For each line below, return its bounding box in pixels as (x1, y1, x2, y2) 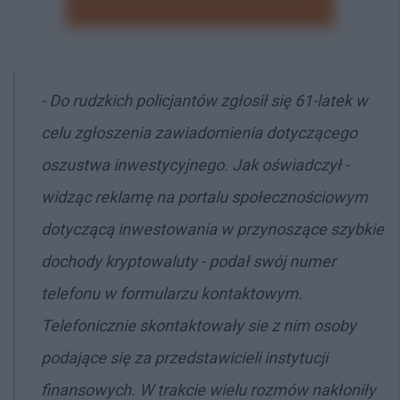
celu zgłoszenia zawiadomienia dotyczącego (41, 122, 357, 142)
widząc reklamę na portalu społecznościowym (41, 187, 368, 206)
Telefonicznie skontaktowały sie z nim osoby (41, 315, 356, 335)
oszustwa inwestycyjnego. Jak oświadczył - (41, 154, 349, 174)
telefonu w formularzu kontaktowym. (41, 283, 303, 303)
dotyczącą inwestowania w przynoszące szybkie (41, 219, 384, 238)
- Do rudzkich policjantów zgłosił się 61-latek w (41, 90, 368, 110)
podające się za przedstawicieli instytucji (41, 347, 328, 367)
